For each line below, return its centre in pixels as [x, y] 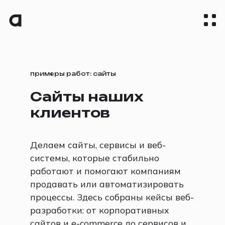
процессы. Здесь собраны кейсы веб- [112, 197]
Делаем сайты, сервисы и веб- [98, 145]
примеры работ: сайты [73, 74]
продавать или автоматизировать [107, 184]
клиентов [70, 113]
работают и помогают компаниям [105, 171]
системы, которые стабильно [95, 158]
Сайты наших [87, 97]
